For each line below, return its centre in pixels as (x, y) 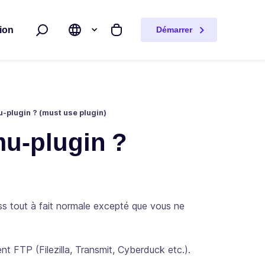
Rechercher (52, 36)
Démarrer (174, 29)
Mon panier (126, 36)
